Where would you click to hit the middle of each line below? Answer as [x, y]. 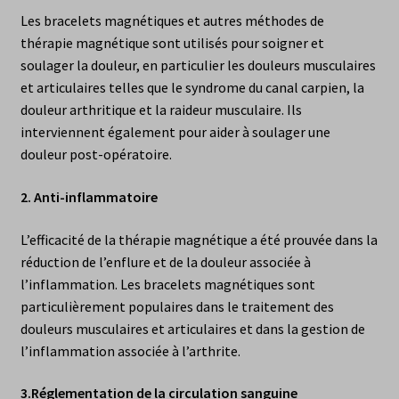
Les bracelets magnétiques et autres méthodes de [172, 21]
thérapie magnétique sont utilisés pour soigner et [172, 43]
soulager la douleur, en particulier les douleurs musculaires [198, 65]
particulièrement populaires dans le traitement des [177, 306]
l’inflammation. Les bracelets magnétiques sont [167, 284]
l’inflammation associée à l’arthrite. [130, 350]
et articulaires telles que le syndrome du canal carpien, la [192, 88]
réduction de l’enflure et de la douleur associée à [165, 261]
